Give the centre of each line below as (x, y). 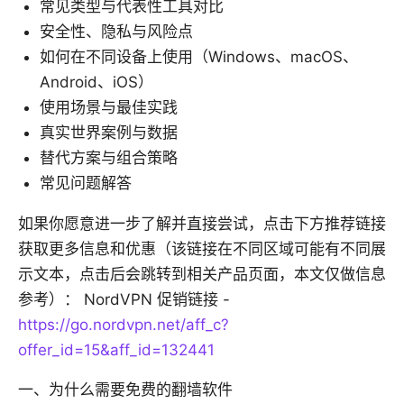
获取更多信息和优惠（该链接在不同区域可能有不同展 (202, 249)
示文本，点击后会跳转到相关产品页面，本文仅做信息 (202, 275)
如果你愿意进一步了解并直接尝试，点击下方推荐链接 (202, 224)
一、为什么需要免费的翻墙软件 (125, 390)
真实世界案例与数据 (109, 133)
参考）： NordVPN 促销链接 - (124, 300)
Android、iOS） (96, 83)
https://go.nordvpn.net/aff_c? (124, 325)
